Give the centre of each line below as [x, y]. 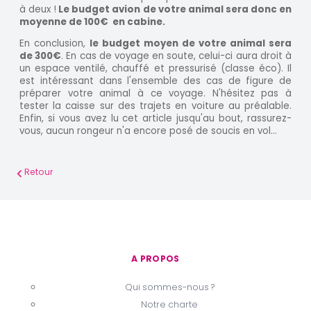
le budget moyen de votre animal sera [191, 44]
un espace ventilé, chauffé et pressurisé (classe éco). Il [155, 69]
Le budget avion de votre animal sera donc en [174, 9]
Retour [39, 172]
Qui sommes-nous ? [169, 287]
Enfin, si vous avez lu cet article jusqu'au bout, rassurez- [155, 119]
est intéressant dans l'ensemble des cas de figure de [155, 81]
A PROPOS [155, 258]
